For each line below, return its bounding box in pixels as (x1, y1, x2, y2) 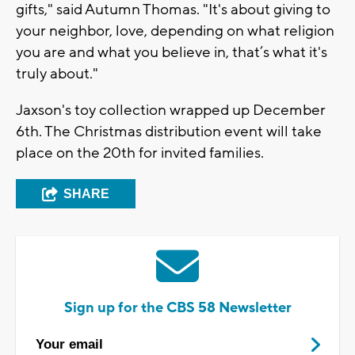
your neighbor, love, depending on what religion (16, 21, 334, 40)
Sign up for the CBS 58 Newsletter (63, 298, 292, 317)
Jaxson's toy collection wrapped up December (16, 100, 326, 120)
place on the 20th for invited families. (16, 143, 264, 162)
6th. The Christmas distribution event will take (16, 121, 322, 141)
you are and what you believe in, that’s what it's (16, 42, 327, 62)
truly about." (16, 63, 98, 83)
